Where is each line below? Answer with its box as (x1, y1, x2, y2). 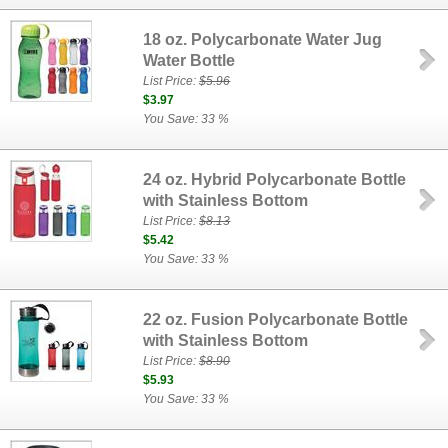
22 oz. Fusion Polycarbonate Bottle (143, 311, 409, 328)
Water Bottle (143, 52, 236, 69)
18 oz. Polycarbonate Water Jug (143, 31, 383, 48)
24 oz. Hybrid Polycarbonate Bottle (143, 171, 407, 188)
